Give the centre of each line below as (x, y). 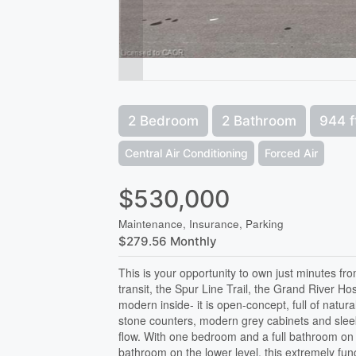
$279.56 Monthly (168, 241)
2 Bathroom (259, 120)
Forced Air (292, 153)
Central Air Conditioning (187, 153)
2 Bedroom (164, 120)
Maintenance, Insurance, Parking (201, 223)
